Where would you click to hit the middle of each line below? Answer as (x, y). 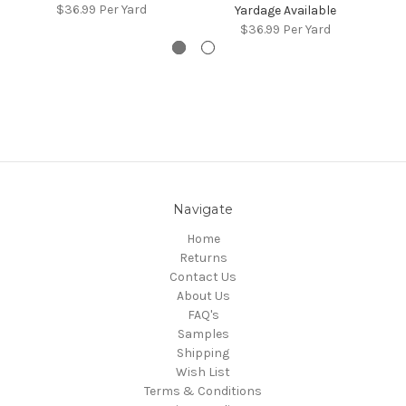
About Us (203, 296)
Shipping (203, 353)
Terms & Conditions (203, 391)
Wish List (203, 372)
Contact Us (203, 277)
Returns (203, 258)
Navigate (203, 210)
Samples (203, 334)
